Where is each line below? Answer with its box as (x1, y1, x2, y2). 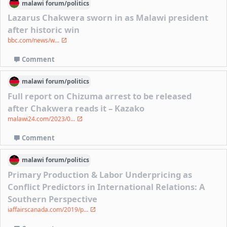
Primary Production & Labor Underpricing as (8, 169, 193, 181)
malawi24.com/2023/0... (8, 115, 77, 124)
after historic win (8, 24, 80, 36)
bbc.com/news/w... (8, 36, 61, 45)
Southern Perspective (8, 193, 98, 205)
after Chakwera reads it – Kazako (8, 102, 145, 115)
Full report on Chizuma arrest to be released (8, 90, 192, 102)
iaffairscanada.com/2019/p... (8, 205, 90, 214)
